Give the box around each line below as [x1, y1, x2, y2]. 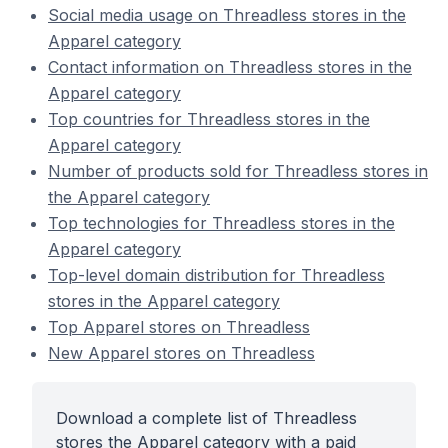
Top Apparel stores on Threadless [48, 317, 310, 337]
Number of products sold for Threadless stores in [48, 161, 428, 181]
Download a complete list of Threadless [56, 408, 357, 428]
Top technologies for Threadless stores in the [48, 213, 395, 233]
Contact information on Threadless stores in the [48, 57, 412, 77]
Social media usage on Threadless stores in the [48, 5, 406, 25]
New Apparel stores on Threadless [48, 343, 315, 363]
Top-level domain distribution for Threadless [48, 265, 385, 285]
